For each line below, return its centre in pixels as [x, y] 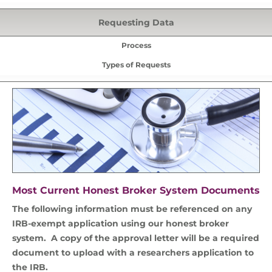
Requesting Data [136, 22]
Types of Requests [136, 65]
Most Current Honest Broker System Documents [136, 190]
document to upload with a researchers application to [133, 253]
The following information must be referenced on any [132, 209]
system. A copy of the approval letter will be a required [136, 238]
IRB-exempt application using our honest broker [121, 223]
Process [136, 45]
